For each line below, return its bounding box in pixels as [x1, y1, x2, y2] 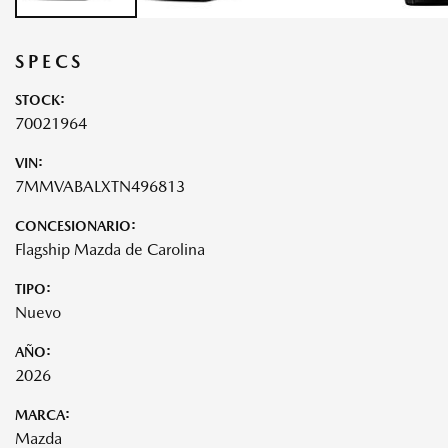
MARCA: [15, 406, 70, 423]
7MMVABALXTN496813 [15, 176, 185, 196]
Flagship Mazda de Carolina [15, 239, 205, 259]
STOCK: [15, 91, 65, 108]
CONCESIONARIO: [15, 217, 136, 234]
